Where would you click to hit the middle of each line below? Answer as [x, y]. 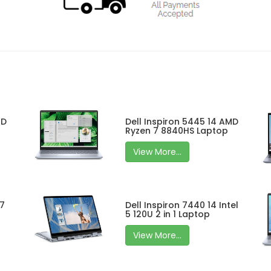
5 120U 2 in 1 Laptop [168, 214]
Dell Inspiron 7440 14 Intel [182, 205]
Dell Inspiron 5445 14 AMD [182, 122]
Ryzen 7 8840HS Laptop [177, 131]
